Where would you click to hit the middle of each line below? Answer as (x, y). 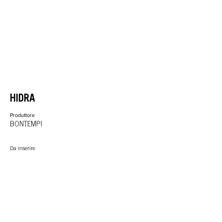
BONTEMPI (26, 125)
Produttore (22, 115)
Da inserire (23, 149)
